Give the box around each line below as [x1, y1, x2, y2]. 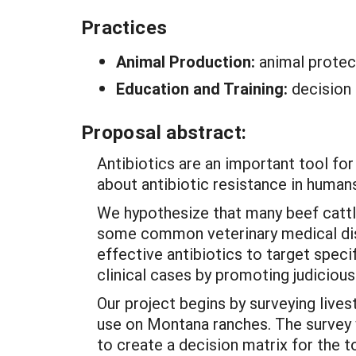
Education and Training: [116, 78, 292, 99]
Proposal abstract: [81, 119, 247, 145]
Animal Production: [116, 51, 259, 72]
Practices [81, 14, 168, 40]
